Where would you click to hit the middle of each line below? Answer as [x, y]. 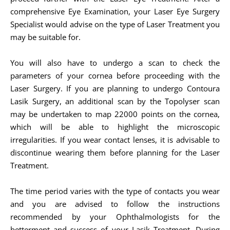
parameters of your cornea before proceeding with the [115, 75]
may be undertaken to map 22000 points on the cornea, [115, 114]
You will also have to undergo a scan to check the [115, 62]
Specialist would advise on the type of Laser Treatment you [115, 24]
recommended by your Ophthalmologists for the [115, 216]
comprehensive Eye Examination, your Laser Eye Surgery [115, 11]
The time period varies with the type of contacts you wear [115, 191]
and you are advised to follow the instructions [115, 204]
